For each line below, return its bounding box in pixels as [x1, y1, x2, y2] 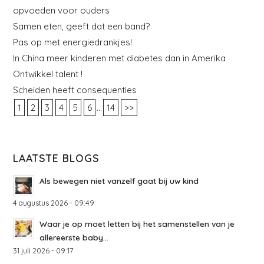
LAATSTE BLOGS [13, 151, 100, 164]
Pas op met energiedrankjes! [13, 36, 133, 48]
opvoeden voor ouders [13, 4, 110, 16]
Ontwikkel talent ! [13, 68, 83, 80]
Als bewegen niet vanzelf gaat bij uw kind [39, 175, 199, 186]
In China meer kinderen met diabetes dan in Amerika [13, 52, 226, 64]
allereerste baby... [39, 232, 109, 242]
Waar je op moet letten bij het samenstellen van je [39, 218, 235, 229]
